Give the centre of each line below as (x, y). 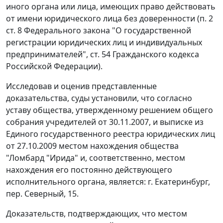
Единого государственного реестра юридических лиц (111, 134)
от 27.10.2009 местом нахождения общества (92, 146)
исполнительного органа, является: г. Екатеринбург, (108, 182)
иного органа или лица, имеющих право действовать (111, 7)
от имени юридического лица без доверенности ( (103, 19)
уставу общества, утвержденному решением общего (110, 110)
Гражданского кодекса (155, 55)
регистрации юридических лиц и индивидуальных (104, 43)
